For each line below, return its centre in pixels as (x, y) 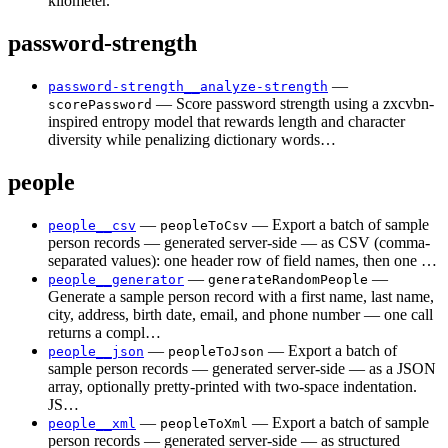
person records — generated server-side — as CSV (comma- (239, 242)
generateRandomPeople (288, 279)
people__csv (92, 225)
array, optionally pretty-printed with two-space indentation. (232, 386)
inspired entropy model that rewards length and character (226, 122)
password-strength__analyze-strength (188, 87)
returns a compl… (104, 332)
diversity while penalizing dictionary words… (192, 140)
